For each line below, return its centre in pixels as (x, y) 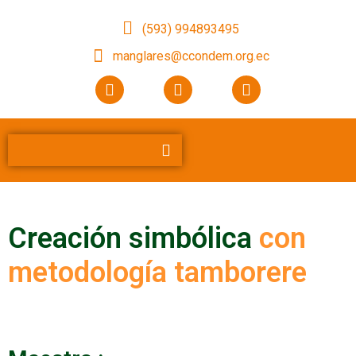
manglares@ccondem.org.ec (191, 56)
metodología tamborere (157, 273)
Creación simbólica (133, 238)
